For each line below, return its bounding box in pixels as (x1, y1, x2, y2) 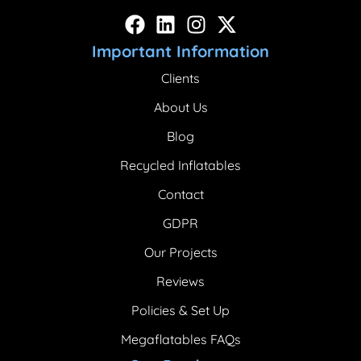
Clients (161, 69, 200, 86)
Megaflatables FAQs (120, 330, 241, 347)
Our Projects (143, 243, 218, 260)
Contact (157, 185, 204, 202)
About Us (153, 98, 208, 115)
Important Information (92, 40, 269, 61)
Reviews (156, 272, 205, 289)
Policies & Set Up (131, 301, 230, 318)
